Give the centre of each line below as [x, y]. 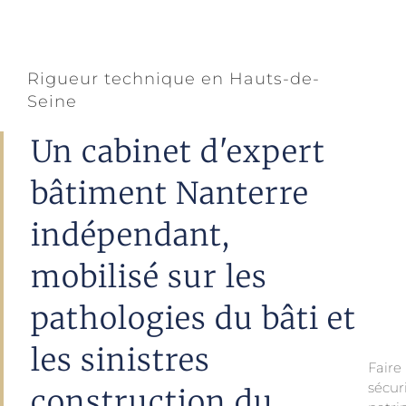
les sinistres [121, 360]
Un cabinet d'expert [178, 152]
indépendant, [130, 235]
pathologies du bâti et [193, 319]
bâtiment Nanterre [170, 193]
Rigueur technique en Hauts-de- [174, 79]
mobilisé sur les [149, 277]
